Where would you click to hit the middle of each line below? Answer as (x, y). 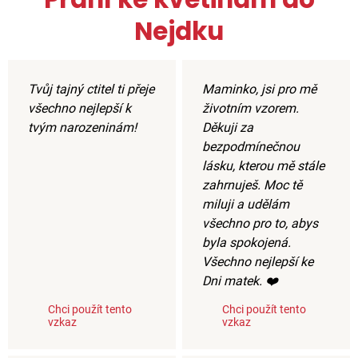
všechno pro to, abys (260, 223)
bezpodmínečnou (251, 146)
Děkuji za (228, 127)
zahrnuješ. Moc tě (252, 185)
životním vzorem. (251, 108)
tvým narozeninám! (82, 127)
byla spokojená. (247, 242)
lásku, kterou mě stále (263, 165)
